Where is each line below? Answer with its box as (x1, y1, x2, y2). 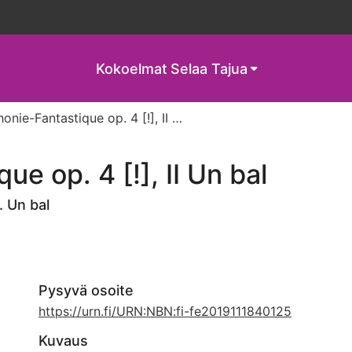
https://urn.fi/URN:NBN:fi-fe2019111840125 (38, 303, 291, 319)
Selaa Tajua (170, 60, 247, 77)
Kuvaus (38, 332, 88, 349)
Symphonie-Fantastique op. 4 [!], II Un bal (172, 110, 182, 126)
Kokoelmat (96, 60, 167, 77)
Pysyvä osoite (38, 282, 134, 299)
